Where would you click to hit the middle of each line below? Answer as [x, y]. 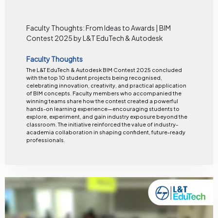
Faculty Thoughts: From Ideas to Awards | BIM [98, 28]
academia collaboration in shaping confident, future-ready [106, 132]
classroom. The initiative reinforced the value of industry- [102, 124]
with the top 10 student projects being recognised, [94, 77]
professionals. [45, 140]
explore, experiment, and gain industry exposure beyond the [107, 116]
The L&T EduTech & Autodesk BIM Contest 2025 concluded [104, 70]
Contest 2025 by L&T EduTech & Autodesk [94, 38]
